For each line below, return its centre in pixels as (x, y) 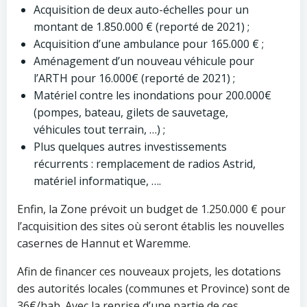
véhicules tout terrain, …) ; (99, 130)
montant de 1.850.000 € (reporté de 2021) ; (142, 27)
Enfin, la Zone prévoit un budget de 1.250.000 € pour (151, 209)
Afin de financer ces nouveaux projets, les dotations (149, 271)
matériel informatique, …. (97, 181)
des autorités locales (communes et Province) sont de (153, 288)
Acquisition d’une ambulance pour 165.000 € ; (149, 44)
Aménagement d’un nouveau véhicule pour (144, 61)
